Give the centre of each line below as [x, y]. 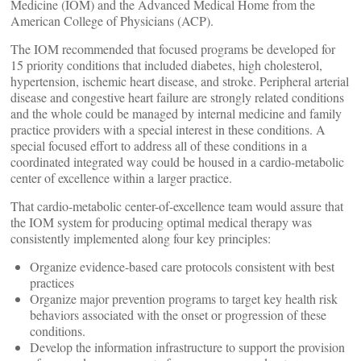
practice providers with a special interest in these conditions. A [168, 129]
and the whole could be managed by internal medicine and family [176, 113]
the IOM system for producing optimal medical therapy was [161, 222]
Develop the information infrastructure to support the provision [187, 347]
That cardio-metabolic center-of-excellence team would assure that [177, 206]
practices [52, 282]
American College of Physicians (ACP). [112, 21]
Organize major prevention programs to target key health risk [184, 299]
